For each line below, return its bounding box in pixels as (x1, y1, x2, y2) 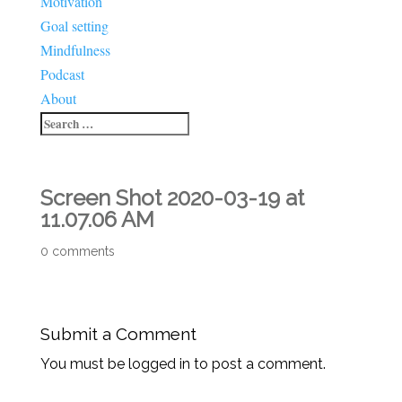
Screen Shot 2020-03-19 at (39, 184, 304, 211)
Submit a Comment (39, 323, 197, 344)
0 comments (39, 243, 115, 258)
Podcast (39, 64, 84, 83)
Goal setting (39, 15, 109, 35)
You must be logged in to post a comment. (39, 354, 326, 372)
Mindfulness (39, 39, 110, 59)
